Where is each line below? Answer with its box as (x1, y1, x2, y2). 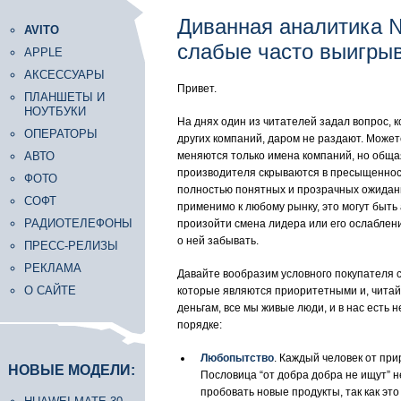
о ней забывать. (177, 235, 259, 247)
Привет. (177, 82, 217, 95)
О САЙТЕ (24, 284, 76, 297)
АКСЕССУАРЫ (24, 68, 105, 81)
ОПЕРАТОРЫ (24, 127, 98, 141)
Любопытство (200, 352, 274, 364)
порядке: (177, 319, 222, 331)
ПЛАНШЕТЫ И (24, 90, 105, 104)
